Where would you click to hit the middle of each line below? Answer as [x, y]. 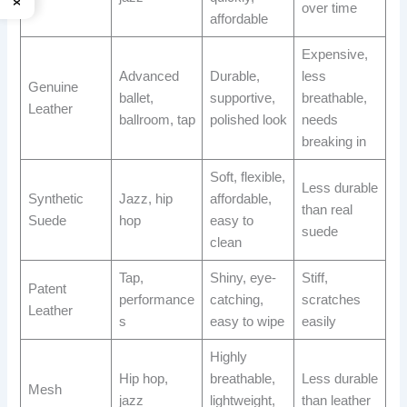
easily [318, 322]
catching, [236, 300]
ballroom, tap [157, 120]
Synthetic [55, 199]
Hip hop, [143, 379]
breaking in [333, 142]
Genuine [53, 88]
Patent [47, 289]
